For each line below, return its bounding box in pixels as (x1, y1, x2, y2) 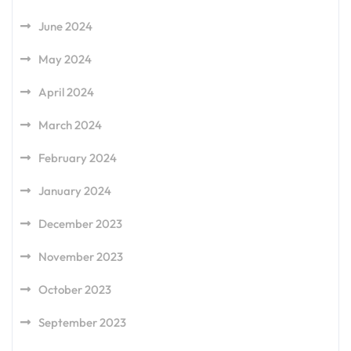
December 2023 (38, 216, 122, 231)
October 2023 (38, 282, 111, 297)
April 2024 (38, 85, 94, 100)
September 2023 (38, 315, 126, 330)
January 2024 (38, 183, 111, 198)
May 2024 (38, 52, 92, 67)
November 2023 (38, 249, 123, 264)
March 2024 (38, 118, 102, 132)
